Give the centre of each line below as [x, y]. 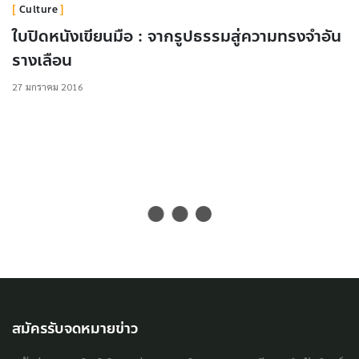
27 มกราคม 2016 [48, 86]
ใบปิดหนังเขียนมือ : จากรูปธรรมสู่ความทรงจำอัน [177, 36]
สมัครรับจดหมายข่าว [75, 328]
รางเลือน [42, 60]
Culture [38, 9]
